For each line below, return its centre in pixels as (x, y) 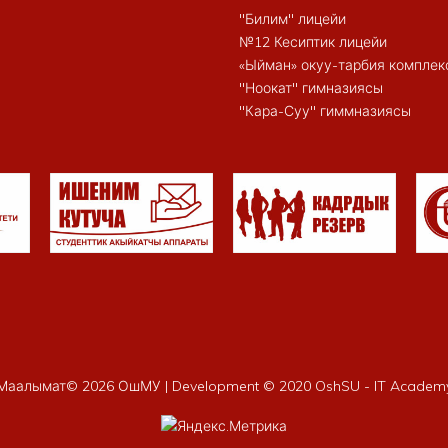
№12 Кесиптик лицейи (313, 41)
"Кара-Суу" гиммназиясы (325, 110)
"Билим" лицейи (292, 18)
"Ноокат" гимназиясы (311, 87)
